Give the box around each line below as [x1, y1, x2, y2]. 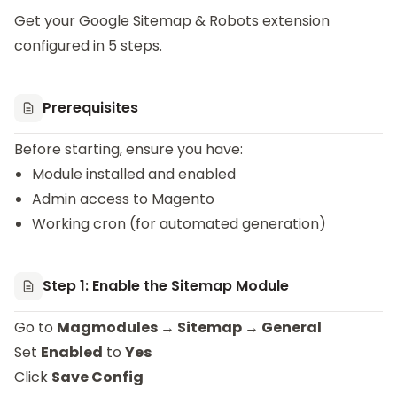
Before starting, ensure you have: [14, 139, 243, 160]
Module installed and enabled [32, 164, 236, 184]
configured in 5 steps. [14, 35, 162, 56]
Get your [14, 11, 79, 31]
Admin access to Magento [32, 189, 214, 209]
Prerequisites [43, 97, 138, 118]
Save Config [51, 367, 144, 387]
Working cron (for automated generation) [32, 214, 326, 234]
